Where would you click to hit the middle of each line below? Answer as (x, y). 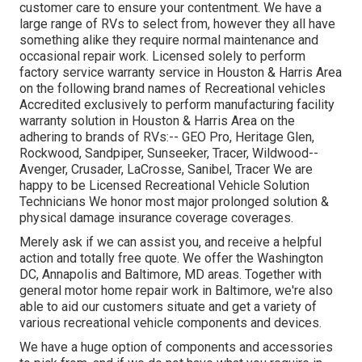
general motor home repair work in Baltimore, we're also (176, 290)
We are (291, 169)
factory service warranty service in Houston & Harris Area (181, 72)
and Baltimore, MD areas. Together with (210, 274)
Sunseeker (177, 153)
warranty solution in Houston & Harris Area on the (157, 120)
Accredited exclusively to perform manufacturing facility (177, 104)
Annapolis (70, 274)
